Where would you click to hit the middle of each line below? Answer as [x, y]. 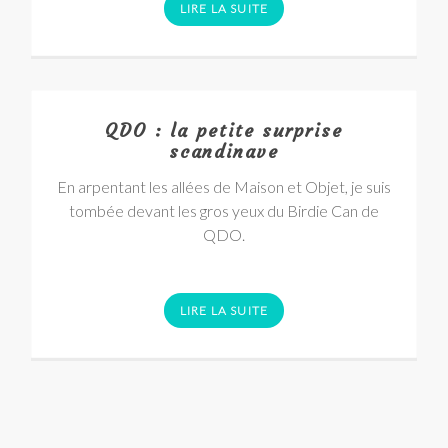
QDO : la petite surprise [224, 130]
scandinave [223, 151]
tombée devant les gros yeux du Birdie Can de [224, 210]
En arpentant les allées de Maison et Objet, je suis [224, 186]
